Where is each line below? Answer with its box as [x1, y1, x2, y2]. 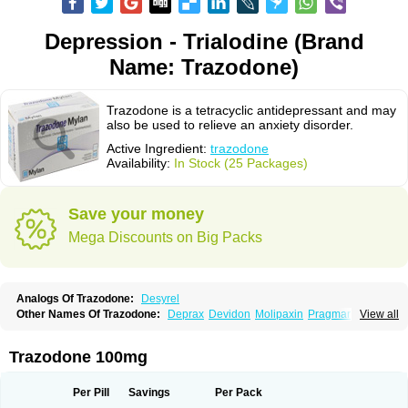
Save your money [68, 205, 204, 223]
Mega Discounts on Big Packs [68, 229, 262, 245]
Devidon [209, 308, 250, 321]
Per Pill [73, 386, 109, 399]
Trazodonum [164, 321, 227, 333]
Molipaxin [255, 308, 303, 321]
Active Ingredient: [107, 141, 210, 156]
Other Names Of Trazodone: [16, 308, 160, 321]
